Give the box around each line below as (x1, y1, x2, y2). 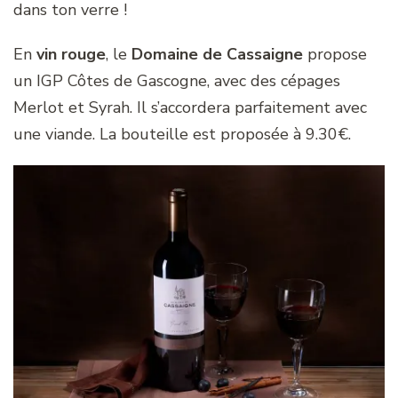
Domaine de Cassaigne (131, 43, 303, 65)
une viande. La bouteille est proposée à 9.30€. (13, 123, 351, 145)
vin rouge (36, 43, 106, 65)
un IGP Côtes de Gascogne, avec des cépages (13, 69, 340, 92)
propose (303, 43, 367, 65)
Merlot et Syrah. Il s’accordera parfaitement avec (13, 96, 367, 118)
